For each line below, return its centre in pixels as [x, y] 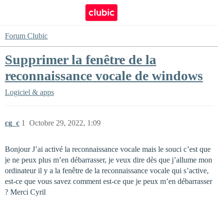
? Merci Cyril [25, 192]
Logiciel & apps [29, 92]
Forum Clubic [26, 36]
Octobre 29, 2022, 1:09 [65, 123]
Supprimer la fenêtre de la [81, 60]
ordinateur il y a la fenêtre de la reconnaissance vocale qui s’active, [107, 171]
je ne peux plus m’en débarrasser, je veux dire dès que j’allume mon [109, 160]
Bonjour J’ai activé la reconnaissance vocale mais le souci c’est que [108, 149]
